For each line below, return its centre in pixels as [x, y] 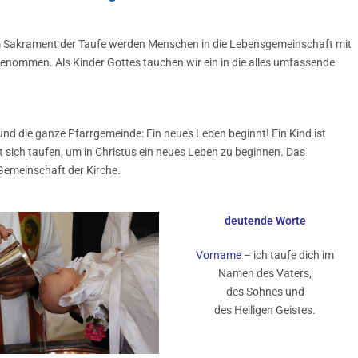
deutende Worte [265, 221]
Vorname [219, 255]
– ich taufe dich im [288, 255]
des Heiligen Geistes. [265, 310]
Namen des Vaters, [265, 273]
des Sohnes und [265, 292]
